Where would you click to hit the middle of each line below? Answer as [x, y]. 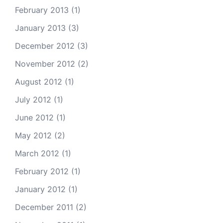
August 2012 [39, 82]
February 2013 [42, 10]
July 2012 [33, 100]
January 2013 [40, 28]
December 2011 [44, 207]
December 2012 [45, 46]
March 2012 [37, 153]
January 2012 [40, 189]
